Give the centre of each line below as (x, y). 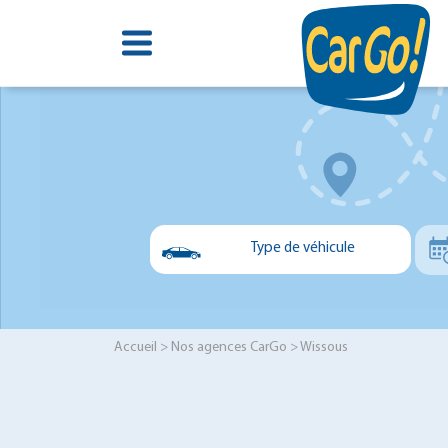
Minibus (251, 363)
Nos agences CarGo (229, 347)
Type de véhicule (303, 249)
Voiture (251, 285)
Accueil (135, 347)
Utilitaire (254, 324)
